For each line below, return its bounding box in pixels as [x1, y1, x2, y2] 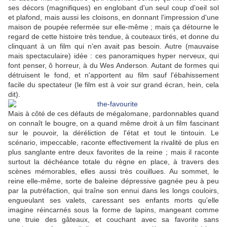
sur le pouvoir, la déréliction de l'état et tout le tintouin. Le [8, 129, 219, 137]
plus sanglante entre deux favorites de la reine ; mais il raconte [8, 148, 219, 157]
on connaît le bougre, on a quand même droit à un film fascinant [8, 119, 219, 128]
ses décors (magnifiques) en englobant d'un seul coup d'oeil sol [8, 4, 219, 12]
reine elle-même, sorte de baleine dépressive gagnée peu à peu [8, 177, 219, 185]
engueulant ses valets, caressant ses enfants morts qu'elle [8, 196, 219, 205]
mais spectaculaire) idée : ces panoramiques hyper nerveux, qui [8, 52, 219, 60]
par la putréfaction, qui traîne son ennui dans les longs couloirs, [8, 186, 219, 195]
